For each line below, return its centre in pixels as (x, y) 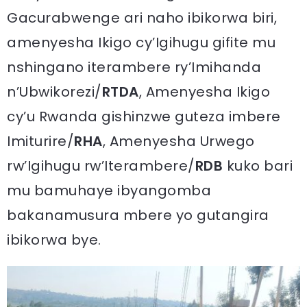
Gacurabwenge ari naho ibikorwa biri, (142, 17)
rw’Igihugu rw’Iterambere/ (101, 165)
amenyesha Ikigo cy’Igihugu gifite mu (141, 42)
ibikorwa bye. (54, 240)
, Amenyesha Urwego (179, 141)
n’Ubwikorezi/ (54, 91)
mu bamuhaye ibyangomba (109, 190)
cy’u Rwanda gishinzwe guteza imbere (144, 116)
